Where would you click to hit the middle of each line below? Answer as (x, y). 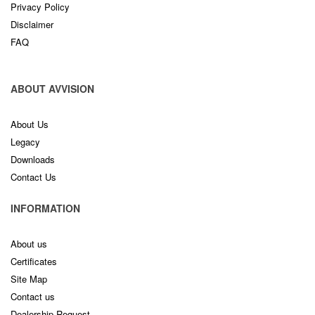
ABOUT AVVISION (52, 89)
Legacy (25, 142)
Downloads (33, 160)
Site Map (29, 279)
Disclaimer (32, 24)
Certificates (34, 262)
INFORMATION (45, 208)
